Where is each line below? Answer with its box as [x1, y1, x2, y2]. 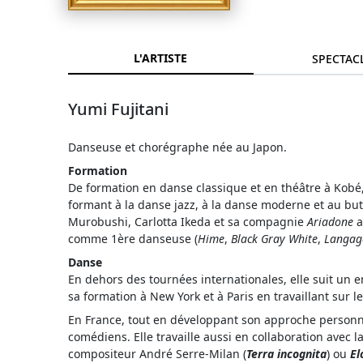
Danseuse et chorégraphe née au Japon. [68, 139, 287, 156]
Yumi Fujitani [68, 98, 169, 121]
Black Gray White [231, 231, 318, 247]
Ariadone [307, 214, 353, 230]
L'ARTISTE [134, 50, 188, 66]
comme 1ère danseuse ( [68, 231, 198, 247]
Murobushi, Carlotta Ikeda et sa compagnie [68, 214, 307, 230]
